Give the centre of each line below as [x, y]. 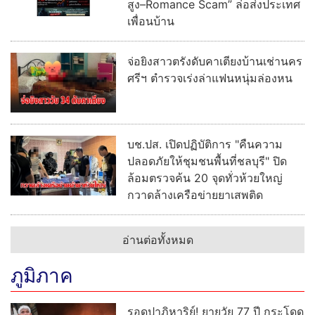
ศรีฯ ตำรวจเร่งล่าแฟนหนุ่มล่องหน [210, 78]
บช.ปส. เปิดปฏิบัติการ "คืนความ [205, 144]
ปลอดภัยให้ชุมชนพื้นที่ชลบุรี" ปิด [207, 161]
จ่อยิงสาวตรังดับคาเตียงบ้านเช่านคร [215, 61]
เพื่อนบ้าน [151, 21]
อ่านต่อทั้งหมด [157, 239]
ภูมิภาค [42, 275]
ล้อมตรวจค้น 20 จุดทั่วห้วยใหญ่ [205, 178]
